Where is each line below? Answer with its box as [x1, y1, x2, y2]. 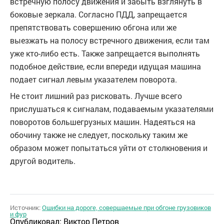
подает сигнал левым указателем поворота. [10, 74, 177, 85]
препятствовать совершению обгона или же [10, 22, 176, 33]
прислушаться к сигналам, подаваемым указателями [10, 103, 213, 114]
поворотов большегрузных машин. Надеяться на [10, 116, 195, 127]
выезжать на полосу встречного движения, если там [10, 35, 209, 46]
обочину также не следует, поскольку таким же [10, 129, 187, 140]
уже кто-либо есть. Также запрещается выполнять [10, 48, 200, 59]
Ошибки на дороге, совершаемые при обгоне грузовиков [42, 203, 211, 212]
